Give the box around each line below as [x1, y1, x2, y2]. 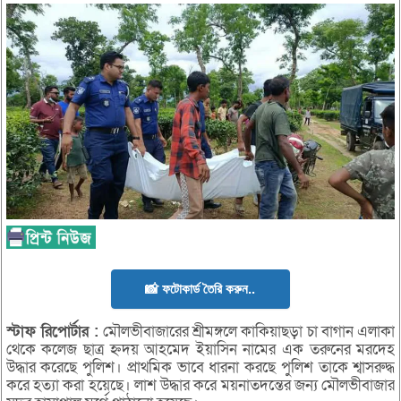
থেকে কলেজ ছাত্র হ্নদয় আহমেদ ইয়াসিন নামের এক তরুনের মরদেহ [5, 339, 396, 361]
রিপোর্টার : [41, 321, 99, 343]
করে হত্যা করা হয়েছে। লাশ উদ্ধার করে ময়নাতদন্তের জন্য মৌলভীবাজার [5, 375, 396, 397]
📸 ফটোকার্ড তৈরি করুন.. [145, 281, 256, 297]
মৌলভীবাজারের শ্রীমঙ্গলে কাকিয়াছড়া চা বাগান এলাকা [98, 321, 396, 343]
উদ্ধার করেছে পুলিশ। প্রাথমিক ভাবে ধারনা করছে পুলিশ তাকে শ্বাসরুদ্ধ [5, 357, 396, 379]
